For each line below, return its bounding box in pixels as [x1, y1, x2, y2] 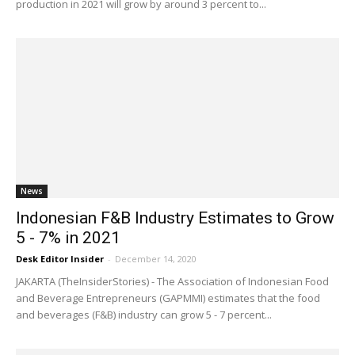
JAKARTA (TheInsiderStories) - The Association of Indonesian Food [16, 273, 329, 288]
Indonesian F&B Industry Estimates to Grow [16, 208, 334, 227]
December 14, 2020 [115, 252, 197, 265]
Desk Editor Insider [16, 252, 104, 265]
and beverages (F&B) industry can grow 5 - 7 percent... [16, 307, 272, 322]
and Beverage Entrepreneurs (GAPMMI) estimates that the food [16, 290, 320, 305]
